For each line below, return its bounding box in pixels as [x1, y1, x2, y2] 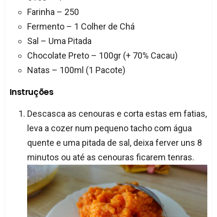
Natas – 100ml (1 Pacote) [27, 65, 125, 76]
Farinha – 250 [27, 7, 79, 17]
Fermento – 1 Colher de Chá [27, 21, 135, 32]
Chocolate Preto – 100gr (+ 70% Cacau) [27, 50, 178, 61]
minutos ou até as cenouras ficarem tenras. [27, 152, 194, 163]
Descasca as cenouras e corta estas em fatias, [27, 108, 207, 119]
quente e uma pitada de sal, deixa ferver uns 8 [27, 138, 202, 148]
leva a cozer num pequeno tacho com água [27, 123, 192, 134]
